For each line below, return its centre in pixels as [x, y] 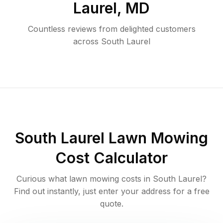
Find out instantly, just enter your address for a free [111, 191]
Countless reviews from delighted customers [111, 29]
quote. [111, 204]
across [86, 42]
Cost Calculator [111, 158]
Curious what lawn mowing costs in [85, 179]
